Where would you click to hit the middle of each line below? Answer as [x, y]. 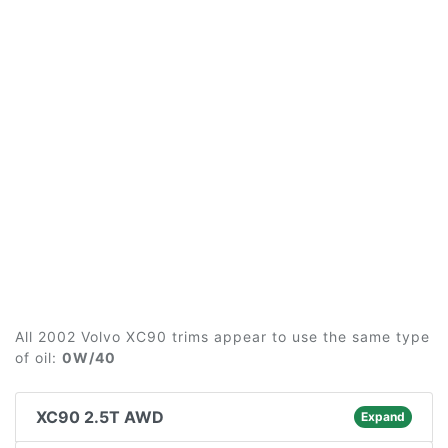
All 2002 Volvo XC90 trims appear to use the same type [222, 336]
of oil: [38, 357]
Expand [382, 416]
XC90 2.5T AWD [100, 417]
